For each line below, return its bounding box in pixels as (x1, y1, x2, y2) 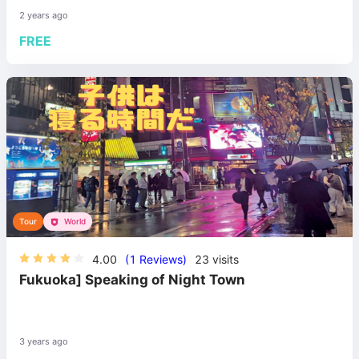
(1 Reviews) (125, 252, 187, 266)
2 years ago (19, 10, 68, 22)
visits (209, 252, 239, 266)
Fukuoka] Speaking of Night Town (19, 271, 245, 288)
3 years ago (19, 336, 68, 348)
